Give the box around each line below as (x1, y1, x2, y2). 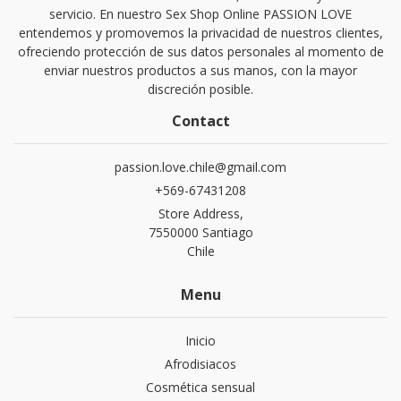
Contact (171, 111, 230, 132)
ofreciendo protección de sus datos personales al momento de (17, 43, 384, 61)
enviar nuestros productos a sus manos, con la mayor (44, 62, 357, 80)
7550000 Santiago (148, 224, 253, 242)
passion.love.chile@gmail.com (115, 158, 286, 176)
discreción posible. (148, 81, 253, 98)
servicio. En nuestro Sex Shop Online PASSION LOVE (49, 5, 352, 23)
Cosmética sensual (146, 379, 255, 397)
